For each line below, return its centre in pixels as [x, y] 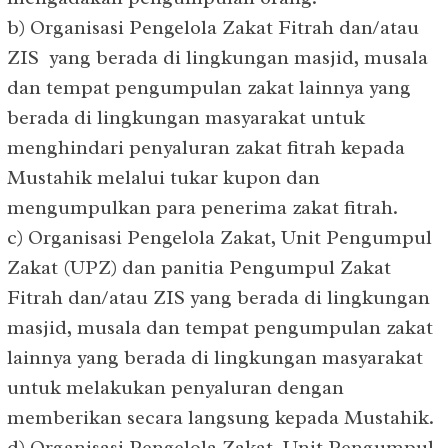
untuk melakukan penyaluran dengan [175, 387]
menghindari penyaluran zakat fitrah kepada [206, 147]
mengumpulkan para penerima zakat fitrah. [202, 207]
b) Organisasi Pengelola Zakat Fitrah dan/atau [213, 27]
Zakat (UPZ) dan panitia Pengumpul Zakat [199, 267]
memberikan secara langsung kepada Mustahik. [220, 417]
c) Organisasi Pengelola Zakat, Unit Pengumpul [219, 237]
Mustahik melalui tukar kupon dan [163, 177]
